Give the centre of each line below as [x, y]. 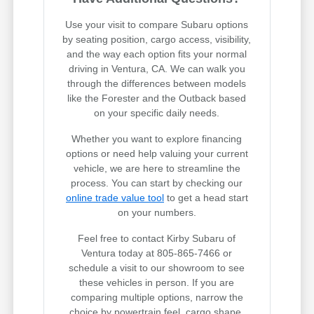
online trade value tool [115, 198]
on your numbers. [157, 213]
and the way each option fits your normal [157, 54]
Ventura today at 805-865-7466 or [157, 253]
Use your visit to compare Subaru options [157, 25]
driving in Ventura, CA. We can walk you [157, 69]
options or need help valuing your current [157, 154]
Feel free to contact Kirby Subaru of [157, 239]
